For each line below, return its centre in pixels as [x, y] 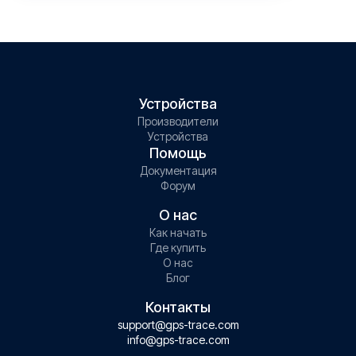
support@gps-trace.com [178, 325]
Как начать [178, 232]
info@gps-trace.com [178, 340]
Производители [178, 121]
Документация [178, 170]
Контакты [178, 307]
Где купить [178, 248]
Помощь [178, 153]
